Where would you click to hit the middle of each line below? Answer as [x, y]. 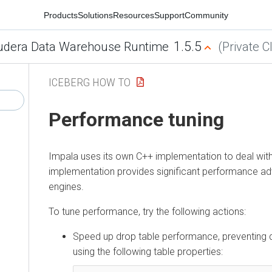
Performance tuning [136, 120]
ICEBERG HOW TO [90, 82]
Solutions [95, 15]
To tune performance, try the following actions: [147, 211]
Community [206, 15]
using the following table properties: [148, 251]
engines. [66, 186]
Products [61, 15]
